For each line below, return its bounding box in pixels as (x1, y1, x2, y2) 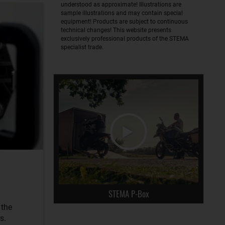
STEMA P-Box (108, 187, 149, 200)
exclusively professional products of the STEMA (61, 35, 189, 42)
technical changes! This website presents (61, 27, 171, 34)
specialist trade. (61, 44, 103, 51)
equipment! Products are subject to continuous (61, 18, 188, 25)
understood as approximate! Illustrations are (61, 1, 181, 8)
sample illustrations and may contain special (61, 10, 183, 17)
